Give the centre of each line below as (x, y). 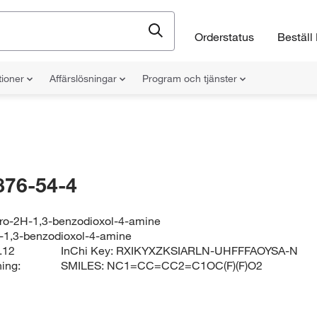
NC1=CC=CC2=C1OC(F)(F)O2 (185, 265)
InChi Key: (89, 250)
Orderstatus (224, 36)
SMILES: (84, 265)
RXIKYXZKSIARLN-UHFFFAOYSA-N (207, 250)
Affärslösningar (85, 79)
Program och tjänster (191, 79)
